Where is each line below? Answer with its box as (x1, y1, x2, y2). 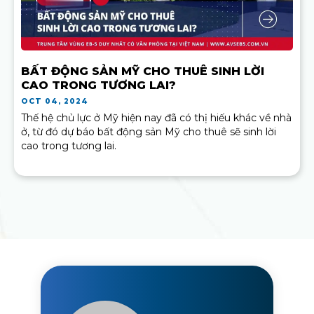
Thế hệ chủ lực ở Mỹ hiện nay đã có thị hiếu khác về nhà (21, 111, 292, 125)
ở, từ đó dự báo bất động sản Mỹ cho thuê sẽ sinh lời (21, 125, 276, 139)
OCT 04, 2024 (21, 97, 89, 107)
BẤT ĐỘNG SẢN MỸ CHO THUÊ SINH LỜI (21, 64, 264, 78)
